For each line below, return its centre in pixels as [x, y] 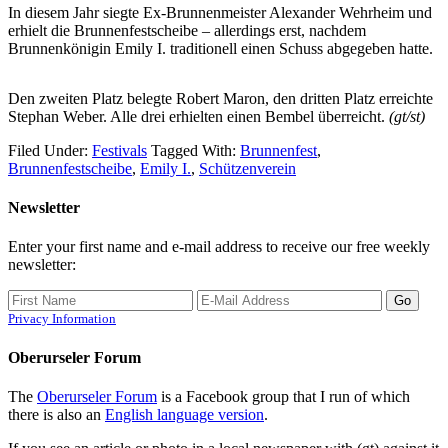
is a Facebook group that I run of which [283, 396]
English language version [184, 414]
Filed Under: [50, 150]
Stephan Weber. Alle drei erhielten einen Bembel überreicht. [198, 116]
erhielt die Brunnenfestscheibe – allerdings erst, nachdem [187, 30]
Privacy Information [62, 319]
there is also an [56, 414]
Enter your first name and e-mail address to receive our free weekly [219, 247]
